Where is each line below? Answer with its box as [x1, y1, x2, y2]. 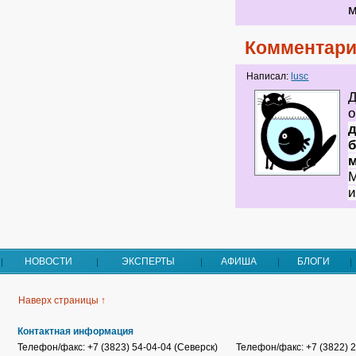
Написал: [246, 71, 292, 83]
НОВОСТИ [25, 256, 72, 268]
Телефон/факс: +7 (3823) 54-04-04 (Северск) [17, 342, 218, 354]
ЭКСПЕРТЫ [122, 256, 175, 268]
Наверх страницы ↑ [18, 295, 106, 307]
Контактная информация [17, 326, 133, 338]
